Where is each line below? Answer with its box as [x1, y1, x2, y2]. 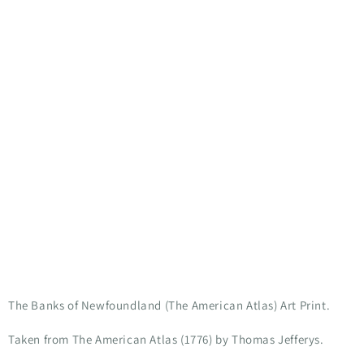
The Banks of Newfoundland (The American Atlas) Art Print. [8, 297, 331, 313]
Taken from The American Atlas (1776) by [8, 331, 232, 347]
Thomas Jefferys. [232, 331, 324, 347]
